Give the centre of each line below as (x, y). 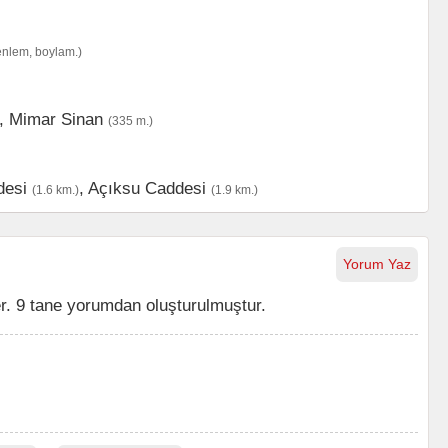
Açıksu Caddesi (147, 188)
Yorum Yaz (377, 264)
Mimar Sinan (56, 119)
